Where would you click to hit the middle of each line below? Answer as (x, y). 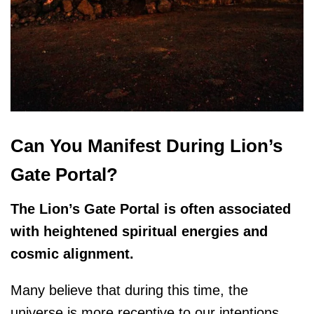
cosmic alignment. (72, 254)
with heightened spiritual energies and (139, 232)
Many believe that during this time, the (129, 291)
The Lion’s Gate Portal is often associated (151, 209)
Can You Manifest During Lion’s (146, 145)
